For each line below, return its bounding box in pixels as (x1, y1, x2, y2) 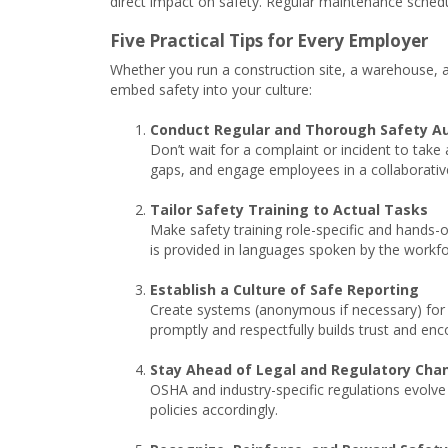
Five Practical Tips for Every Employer (110, 29, 428, 52)
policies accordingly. (150, 400, 282, 419)
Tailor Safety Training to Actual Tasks (150, 200, 428, 219)
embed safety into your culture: (110, 80, 316, 99)
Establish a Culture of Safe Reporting (150, 280, 419, 299)
